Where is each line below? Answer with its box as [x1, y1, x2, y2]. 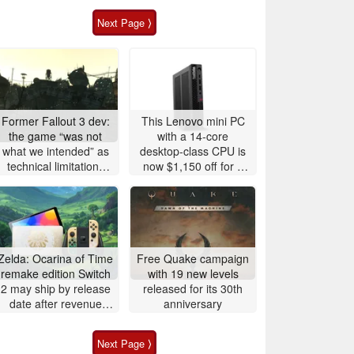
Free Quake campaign [137, 250, 249, 266]
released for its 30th [143, 280, 243, 296]
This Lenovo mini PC [141, 112, 245, 129]
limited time [164, 172, 221, 189]
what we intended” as [2, 142, 109, 159]
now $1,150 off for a [142, 157, 243, 174]
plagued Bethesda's [6, 172, 105, 189]
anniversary [164, 295, 222, 311]
